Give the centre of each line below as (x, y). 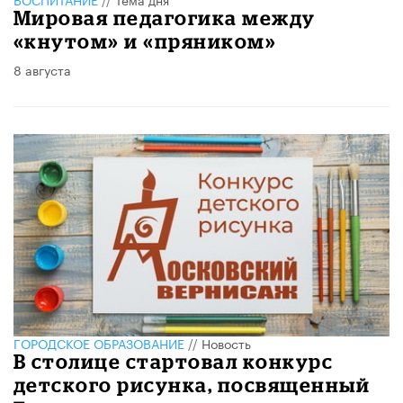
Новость (226, 343)
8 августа (42, 69)
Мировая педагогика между (165, 17)
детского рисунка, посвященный (192, 385)
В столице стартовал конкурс (174, 362)
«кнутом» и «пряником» (145, 40)
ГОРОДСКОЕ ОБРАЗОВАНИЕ (99, 343)
